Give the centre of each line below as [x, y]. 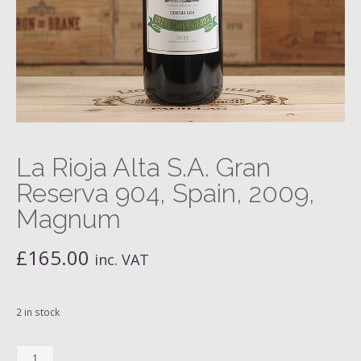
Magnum [68, 219]
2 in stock [38, 312]
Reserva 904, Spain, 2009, [166, 193]
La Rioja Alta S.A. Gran [143, 167]
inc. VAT [122, 259]
